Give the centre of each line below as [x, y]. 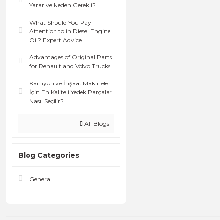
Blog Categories [49, 155]
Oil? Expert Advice [55, 40]
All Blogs [96, 124]
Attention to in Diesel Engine [70, 31]
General [41, 179]
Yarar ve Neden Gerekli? [63, 5]
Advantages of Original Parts [71, 57]
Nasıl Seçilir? [47, 101]
